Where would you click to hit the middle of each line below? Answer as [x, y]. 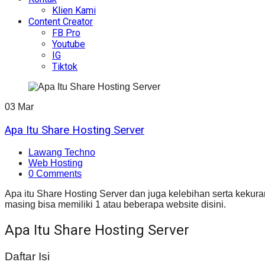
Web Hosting [56, 163]
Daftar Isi [27, 257]
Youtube [69, 44]
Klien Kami [74, 10]
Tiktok [65, 66]
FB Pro [66, 33]
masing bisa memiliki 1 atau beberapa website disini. [115, 205]
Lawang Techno [62, 153]
